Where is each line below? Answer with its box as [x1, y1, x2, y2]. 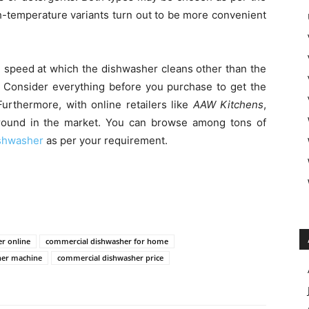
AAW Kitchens [192, 98, 264, 112]
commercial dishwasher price [57, 252, 163, 263]
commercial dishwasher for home [46, 236, 168, 247]
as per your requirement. [43, 134, 168, 148]
